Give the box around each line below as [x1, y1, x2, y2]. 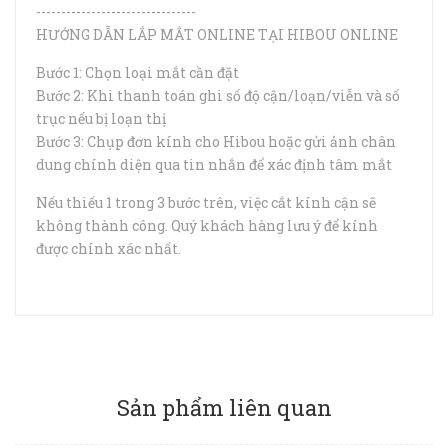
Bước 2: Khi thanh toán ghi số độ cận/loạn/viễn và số [36, 86, 400, 105]
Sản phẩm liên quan [116, 393, 332, 422]
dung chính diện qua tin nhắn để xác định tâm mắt [36, 155, 392, 174]
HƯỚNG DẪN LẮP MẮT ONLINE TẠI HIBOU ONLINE [36, 25, 398, 44]
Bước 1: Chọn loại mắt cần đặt [36, 63, 242, 82]
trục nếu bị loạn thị [36, 109, 166, 128]
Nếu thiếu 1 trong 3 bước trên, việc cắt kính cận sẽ [36, 193, 376, 212]
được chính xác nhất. [36, 239, 181, 258]
